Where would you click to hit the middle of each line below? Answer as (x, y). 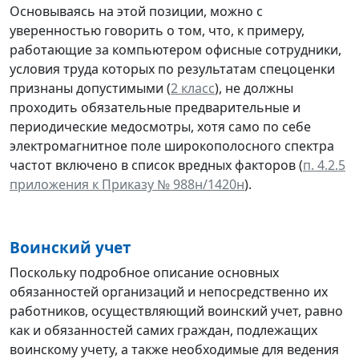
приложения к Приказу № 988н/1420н (127, 184)
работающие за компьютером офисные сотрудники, (175, 49)
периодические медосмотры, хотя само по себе (160, 126)
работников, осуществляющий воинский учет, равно (176, 311)
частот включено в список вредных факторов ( (156, 165)
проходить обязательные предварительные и (155, 107)
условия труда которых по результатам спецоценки (172, 69)
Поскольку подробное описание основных (144, 272)
